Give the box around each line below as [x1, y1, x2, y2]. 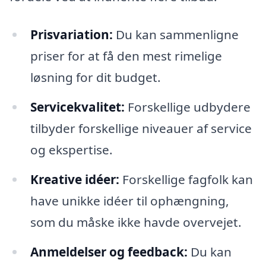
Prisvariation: [30, 26, 113, 43]
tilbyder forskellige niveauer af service [30, 120, 252, 137]
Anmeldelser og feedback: [30, 243, 188, 260]
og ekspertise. [30, 141, 113, 159]
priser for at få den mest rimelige [30, 47, 222, 65]
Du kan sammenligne [112, 26, 239, 43]
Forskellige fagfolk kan [119, 170, 253, 188]
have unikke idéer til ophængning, [30, 192, 229, 209]
